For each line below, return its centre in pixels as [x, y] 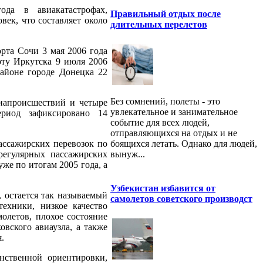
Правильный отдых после [166, 14]
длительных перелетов [159, 24]
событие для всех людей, [160, 122]
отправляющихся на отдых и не [174, 133]
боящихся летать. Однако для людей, [184, 143]
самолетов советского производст [181, 198]
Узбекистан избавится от [163, 188]
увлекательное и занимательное [174, 112]
